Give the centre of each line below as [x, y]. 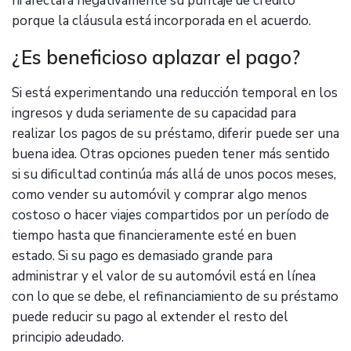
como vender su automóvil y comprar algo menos [159, 195]
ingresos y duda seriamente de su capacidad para [154, 113]
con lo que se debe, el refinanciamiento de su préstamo [175, 297]
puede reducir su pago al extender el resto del [150, 317]
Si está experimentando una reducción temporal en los [175, 93]
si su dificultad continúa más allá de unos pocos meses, [174, 174]
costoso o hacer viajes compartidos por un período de [170, 215]
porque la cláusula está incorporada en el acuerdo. [161, 21]
